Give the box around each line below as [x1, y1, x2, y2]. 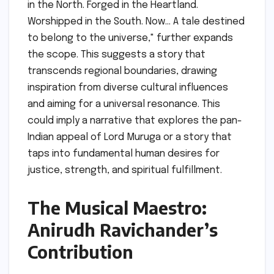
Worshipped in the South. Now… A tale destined [28, 17, 245, 28]
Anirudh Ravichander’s [28, 219, 218, 241]
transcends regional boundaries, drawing [28, 66, 217, 77]
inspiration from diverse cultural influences [28, 83, 228, 94]
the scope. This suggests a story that [28, 50, 206, 61]
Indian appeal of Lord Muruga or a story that [28, 132, 232, 143]
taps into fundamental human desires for [28, 149, 220, 160]
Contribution [28, 241, 133, 263]
